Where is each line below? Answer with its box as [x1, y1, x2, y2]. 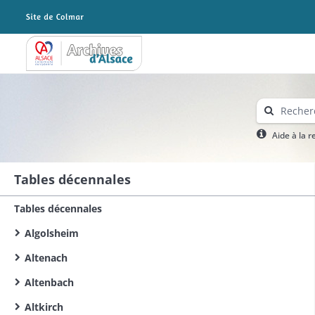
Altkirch [25, 300, 63, 314]
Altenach [25, 251, 67, 264]
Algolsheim [25, 226, 79, 240]
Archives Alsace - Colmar [25, 51, 141, 65]
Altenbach [25, 276, 74, 289]
